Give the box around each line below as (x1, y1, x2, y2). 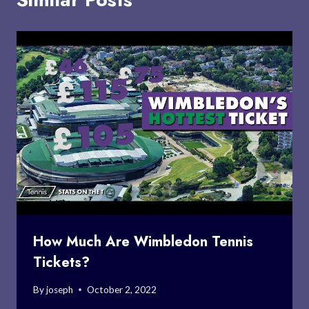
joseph (46, 283, 74, 295)
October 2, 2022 (87, 283, 157, 295)
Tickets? (33, 252, 90, 272)
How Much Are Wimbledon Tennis (33, 231, 253, 252)
